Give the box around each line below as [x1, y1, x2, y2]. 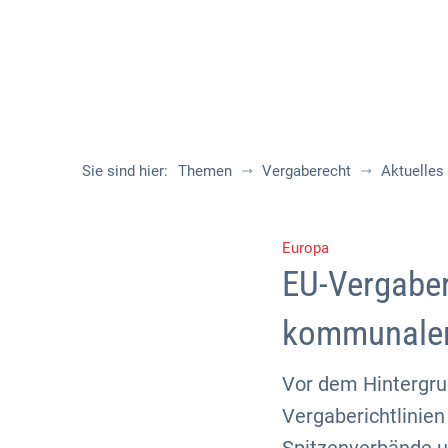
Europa [282, 239, 329, 257]
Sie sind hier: [82, 161, 168, 180]
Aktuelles [381, 161, 444, 180]
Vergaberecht [262, 161, 351, 180]
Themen [178, 161, 232, 180]
